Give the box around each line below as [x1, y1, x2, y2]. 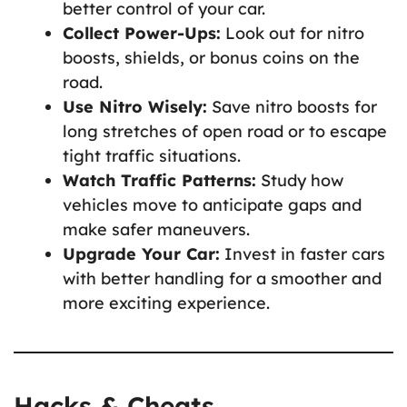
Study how [256, 169, 343, 191]
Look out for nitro [221, 22, 364, 44]
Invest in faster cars [220, 243, 385, 264]
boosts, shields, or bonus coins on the [63, 46, 360, 68]
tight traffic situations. [63, 144, 241, 166]
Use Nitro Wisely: [63, 95, 207, 117]
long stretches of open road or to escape [63, 120, 387, 142]
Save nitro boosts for [207, 95, 377, 117]
